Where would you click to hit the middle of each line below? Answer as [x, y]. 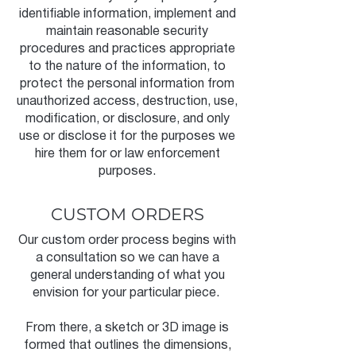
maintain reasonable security [127, 32]
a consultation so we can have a [127, 258]
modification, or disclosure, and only [127, 119]
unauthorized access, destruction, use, [127, 102]
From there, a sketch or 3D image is [127, 328]
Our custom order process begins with [127, 241]
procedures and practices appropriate [127, 49]
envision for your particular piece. [127, 293]
